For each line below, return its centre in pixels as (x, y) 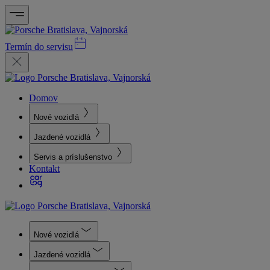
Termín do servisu (39, 47)
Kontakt (44, 168)
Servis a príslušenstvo (73, 157)
